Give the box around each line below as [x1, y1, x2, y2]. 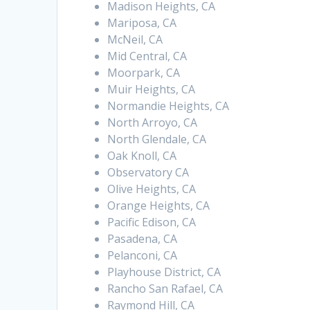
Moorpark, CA [107, 65, 181, 81]
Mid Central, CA [107, 48, 188, 64]
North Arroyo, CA [107, 115, 198, 131]
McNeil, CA [107, 32, 163, 48]
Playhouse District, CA [107, 264, 221, 280]
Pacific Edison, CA [107, 215, 197, 230]
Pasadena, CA [107, 231, 178, 247]
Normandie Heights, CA [107, 98, 230, 114]
